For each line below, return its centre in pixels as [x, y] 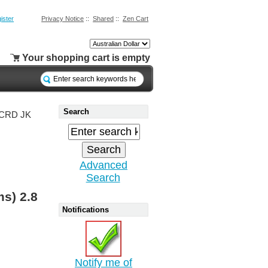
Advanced [103, 165]
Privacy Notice [63, 18]
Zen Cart [136, 18]
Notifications [86, 209]
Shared [103, 18]
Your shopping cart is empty [86, 57]
